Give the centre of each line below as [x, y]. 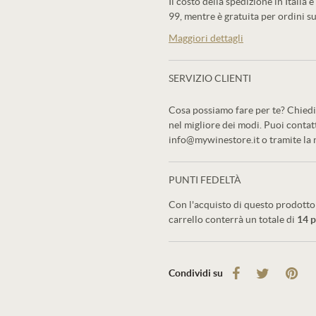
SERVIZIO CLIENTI [210, 78]
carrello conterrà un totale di [233, 219]
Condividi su [196, 273]
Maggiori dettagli [206, 38]
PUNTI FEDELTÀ [205, 180]
